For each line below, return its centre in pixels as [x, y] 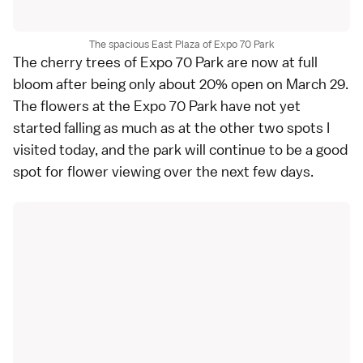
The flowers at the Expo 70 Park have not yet [157, 105]
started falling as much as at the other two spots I [171, 127]
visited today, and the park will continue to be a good [180, 149]
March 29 [316, 83]
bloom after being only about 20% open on [149, 83]
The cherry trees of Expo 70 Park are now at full [165, 62]
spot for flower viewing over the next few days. [163, 171]
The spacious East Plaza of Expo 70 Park [181, 44]
